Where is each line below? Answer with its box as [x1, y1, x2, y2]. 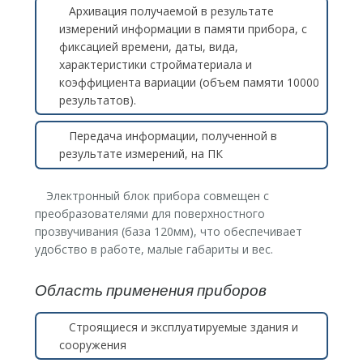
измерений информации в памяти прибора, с [58, 20, 307, 36]
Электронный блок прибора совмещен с [46, 188, 270, 204]
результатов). [58, 92, 136, 108]
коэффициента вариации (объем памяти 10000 [58, 74, 319, 90]
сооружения [58, 336, 126, 352]
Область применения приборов [34, 278, 267, 300]
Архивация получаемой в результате [68, 2, 274, 19]
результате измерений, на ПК [58, 146, 223, 162]
